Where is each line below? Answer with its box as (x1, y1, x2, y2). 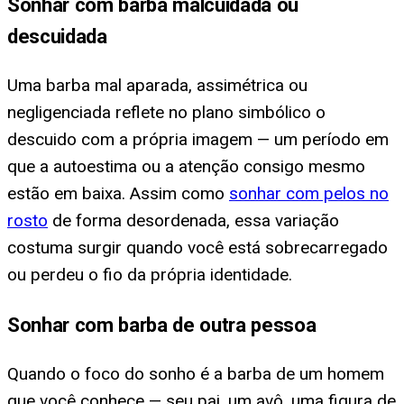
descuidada (7, 24, 107, 49)
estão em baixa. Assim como (7, 183, 229, 205)
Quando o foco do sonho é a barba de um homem (7, 363, 384, 384)
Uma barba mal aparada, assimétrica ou (7, 75, 308, 96)
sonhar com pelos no (229, 183, 389, 205)
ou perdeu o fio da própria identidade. (7, 264, 292, 286)
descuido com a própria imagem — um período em (7, 129, 389, 151)
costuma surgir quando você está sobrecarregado (7, 237, 388, 259)
